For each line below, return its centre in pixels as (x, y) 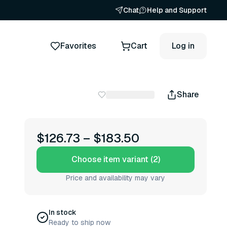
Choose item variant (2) (116, 159)
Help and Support (177, 10)
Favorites (78, 46)
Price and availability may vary (116, 178)
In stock (63, 212)
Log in (183, 46)
